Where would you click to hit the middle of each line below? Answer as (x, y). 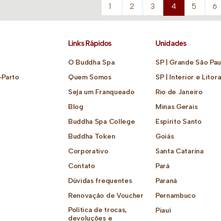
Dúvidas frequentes (100, 181)
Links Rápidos (90, 43)
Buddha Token (92, 136)
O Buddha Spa (91, 62)
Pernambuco (175, 195)
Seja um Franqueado (101, 92)
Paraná (166, 181)
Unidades (171, 43)
